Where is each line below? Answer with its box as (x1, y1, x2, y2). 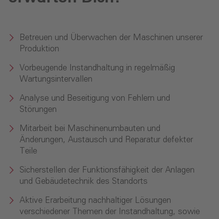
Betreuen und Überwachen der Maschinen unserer (20, 34, 203, 43)
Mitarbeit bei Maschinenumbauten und (20, 125, 160, 133)
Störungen (20, 106, 57, 114)
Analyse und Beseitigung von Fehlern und (20, 94, 170, 103)
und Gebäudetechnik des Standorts (20, 177, 148, 186)
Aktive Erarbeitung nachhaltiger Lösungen (20, 197, 171, 205)
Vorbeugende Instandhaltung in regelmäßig (20, 64, 175, 73)
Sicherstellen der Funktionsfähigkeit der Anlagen (20, 166, 195, 175)
